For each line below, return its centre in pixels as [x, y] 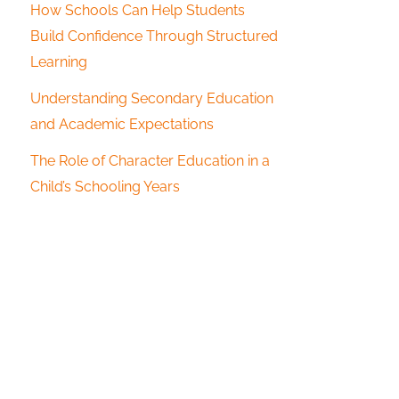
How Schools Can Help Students [138, 10]
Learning [59, 62]
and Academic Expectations [122, 124]
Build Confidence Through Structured [154, 36]
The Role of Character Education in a [150, 161]
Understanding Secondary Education [152, 98]
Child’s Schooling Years [105, 187]
